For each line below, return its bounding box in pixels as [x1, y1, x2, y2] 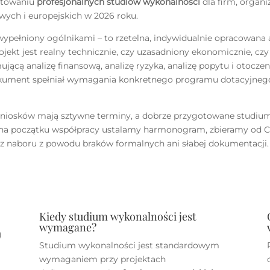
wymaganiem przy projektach [39, 253, 166, 265]
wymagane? [39, 219, 96, 234]
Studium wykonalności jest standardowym [39, 239, 219, 251]
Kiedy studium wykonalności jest [39, 209, 196, 224]
